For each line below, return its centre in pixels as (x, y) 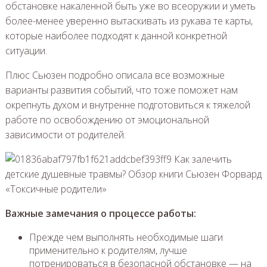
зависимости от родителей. (65, 134)
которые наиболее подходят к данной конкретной (116, 35)
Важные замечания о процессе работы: (100, 213)
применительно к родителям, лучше (108, 250)
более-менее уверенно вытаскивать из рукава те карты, (129, 21)
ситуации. (26, 50)
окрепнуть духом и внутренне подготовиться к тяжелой (128, 105)
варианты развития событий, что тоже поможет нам (121, 90)
